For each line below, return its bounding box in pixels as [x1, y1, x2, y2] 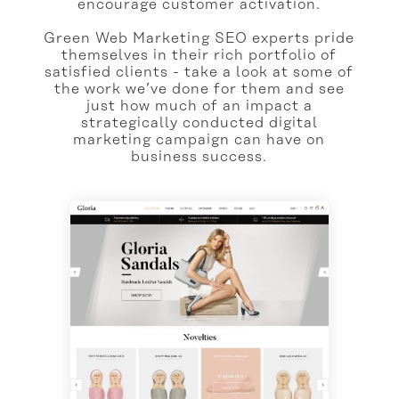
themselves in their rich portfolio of [61, 46, 338, 63]
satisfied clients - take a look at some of [45, 63, 354, 80]
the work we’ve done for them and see [53, 80, 345, 97]
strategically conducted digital [80, 114, 318, 131]
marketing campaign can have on [73, 131, 326, 148]
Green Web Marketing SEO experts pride [44, 29, 355, 46]
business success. [131, 148, 268, 165]
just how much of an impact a [85, 97, 313, 114]
